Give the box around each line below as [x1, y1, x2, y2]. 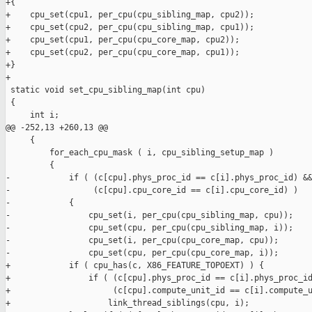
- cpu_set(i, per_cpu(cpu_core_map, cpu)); [6, 235, 279, 246]
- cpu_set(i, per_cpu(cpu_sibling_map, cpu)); [6, 210, 293, 221]
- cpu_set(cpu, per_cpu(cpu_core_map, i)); [6, 248, 279, 258]
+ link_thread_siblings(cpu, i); [6, 298, 249, 309]
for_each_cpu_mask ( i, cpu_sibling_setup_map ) [6, 148, 274, 158]
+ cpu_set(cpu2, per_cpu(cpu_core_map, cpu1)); [6, 47, 240, 58]
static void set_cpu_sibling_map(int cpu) [6, 85, 205, 95]
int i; [6, 110, 59, 120]
